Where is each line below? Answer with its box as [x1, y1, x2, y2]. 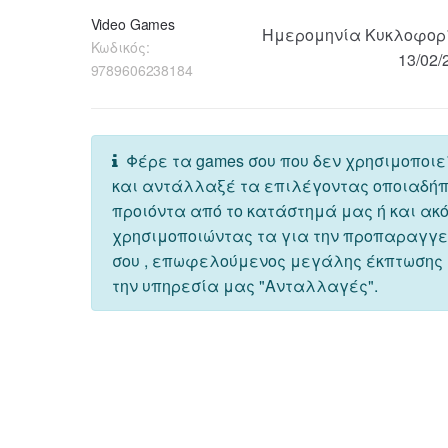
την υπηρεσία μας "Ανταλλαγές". [111, 273, 378, 297]
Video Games [90, 13, 175, 34]
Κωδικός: [90, 36, 150, 57]
